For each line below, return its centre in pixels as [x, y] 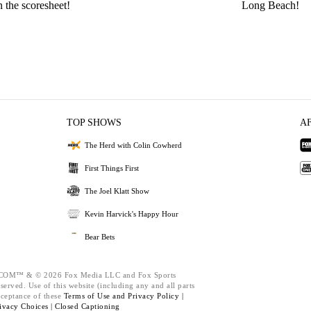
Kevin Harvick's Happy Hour [131, 213]
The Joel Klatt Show [117, 191]
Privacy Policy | [155, 296]
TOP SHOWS [94, 123]
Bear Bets [99, 236]
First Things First [111, 168]
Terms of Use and [95, 296]
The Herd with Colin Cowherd [133, 145]
